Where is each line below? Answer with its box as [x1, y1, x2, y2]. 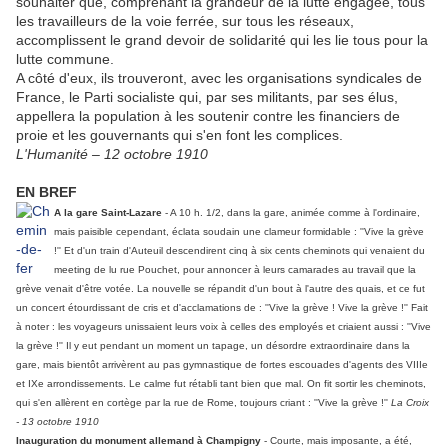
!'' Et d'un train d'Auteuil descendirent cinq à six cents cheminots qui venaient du [54, 244, 425, 256]
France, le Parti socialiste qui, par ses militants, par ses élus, [16, 88, 398, 105]
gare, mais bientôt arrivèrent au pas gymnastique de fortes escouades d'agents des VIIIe [16, 358, 428, 370]
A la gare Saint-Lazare [54, 206, 165, 218]
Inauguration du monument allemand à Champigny [16, 434, 264, 446]
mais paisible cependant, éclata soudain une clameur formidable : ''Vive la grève [54, 225, 424, 237]
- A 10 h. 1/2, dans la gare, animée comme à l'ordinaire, [165, 206, 420, 218]
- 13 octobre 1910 [16, 415, 99, 427]
